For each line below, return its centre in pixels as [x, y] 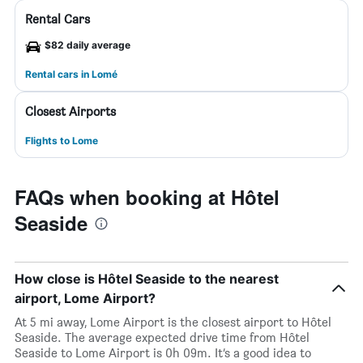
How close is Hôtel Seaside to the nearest [147, 279]
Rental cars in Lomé [71, 74]
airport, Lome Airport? [85, 298]
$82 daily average [88, 45]
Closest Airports [70, 111]
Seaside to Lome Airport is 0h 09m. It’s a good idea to [163, 353]
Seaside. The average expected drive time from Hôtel [162, 337]
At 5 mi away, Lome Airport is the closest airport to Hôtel [173, 322]
